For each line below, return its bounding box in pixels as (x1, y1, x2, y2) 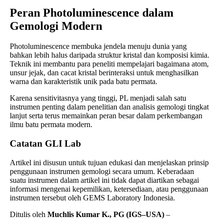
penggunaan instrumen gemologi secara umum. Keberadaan (10, 167, 194, 175)
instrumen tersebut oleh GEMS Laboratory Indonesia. (10, 193, 175, 202)
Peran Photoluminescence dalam (10, 6, 174, 19)
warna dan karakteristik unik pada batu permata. (10, 77, 157, 86)
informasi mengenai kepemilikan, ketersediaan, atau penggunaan (10, 184, 208, 193)
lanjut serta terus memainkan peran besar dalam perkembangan (10, 111, 202, 120)
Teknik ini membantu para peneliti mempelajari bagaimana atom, (10, 60, 209, 68)
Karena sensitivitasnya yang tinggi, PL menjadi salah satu (10, 94, 186, 103)
